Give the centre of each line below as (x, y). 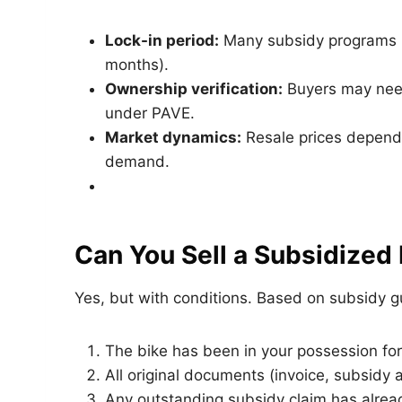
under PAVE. (150, 113)
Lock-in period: (162, 40)
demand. (137, 161)
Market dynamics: (173, 137)
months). (137, 64)
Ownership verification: (194, 88)
